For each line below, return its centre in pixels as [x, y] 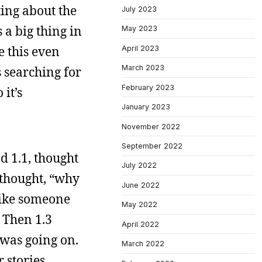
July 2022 [139, 166]
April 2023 [140, 48]
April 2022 [140, 224]
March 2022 [143, 244]
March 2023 [143, 68]
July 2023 [139, 9]
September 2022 [152, 146]
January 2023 [146, 107]
